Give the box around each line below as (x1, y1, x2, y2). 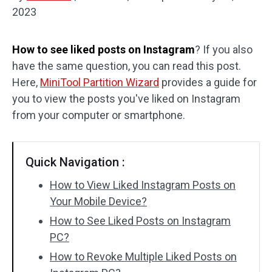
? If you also (195, 43, 253, 56)
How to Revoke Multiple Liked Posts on (50, 250, 237, 263)
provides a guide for (159, 76, 257, 89)
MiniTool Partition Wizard (40, 76, 159, 89)
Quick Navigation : (25, 155, 125, 169)
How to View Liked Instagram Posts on (50, 178, 236, 191)
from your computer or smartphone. (12, 109, 185, 121)
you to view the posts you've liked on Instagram (12, 92, 240, 105)
